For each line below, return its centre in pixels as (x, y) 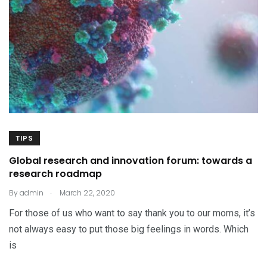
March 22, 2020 (86, 193)
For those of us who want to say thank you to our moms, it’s (132, 213)
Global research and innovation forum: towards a (131, 161)
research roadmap (55, 174)
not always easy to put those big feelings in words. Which (129, 229)
